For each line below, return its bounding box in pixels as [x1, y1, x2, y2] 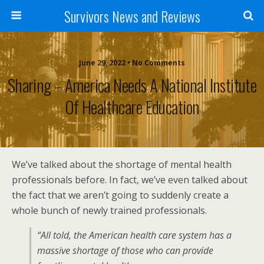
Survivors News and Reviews [64, 5, 200, 27]
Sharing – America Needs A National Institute [7, 72, 257, 97]
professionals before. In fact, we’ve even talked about [12, 173, 247, 186]
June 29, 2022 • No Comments [79, 58, 185, 68]
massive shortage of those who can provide [37, 244, 213, 257]
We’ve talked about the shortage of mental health [12, 158, 232, 171]
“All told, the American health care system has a [37, 229, 232, 242]
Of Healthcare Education [64, 94, 200, 119]
